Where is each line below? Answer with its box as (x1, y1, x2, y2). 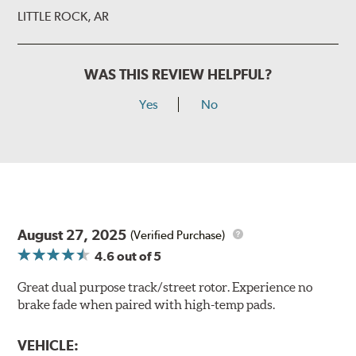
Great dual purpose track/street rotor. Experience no (17, 280, 313, 295)
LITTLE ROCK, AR (17, 9, 110, 25)
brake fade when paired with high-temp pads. (17, 297, 276, 312)
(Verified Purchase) (130, 227, 226, 242)
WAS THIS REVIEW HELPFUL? (83, 66, 273, 83)
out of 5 (114, 249, 162, 265)
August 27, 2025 (17, 226, 127, 244)
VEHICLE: (17, 337, 79, 354)
